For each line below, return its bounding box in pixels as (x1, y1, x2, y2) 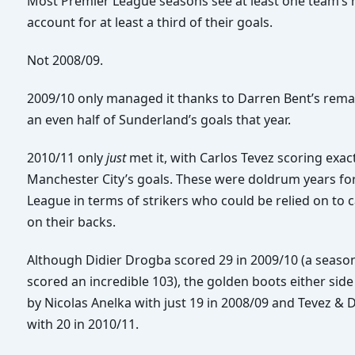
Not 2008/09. (27, 52, 103, 70)
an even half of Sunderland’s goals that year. (27, 110, 291, 128)
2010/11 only (27, 148, 106, 166)
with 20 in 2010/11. (27, 315, 139, 333)
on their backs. (27, 212, 116, 231)
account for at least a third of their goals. (27, 13, 273, 32)
